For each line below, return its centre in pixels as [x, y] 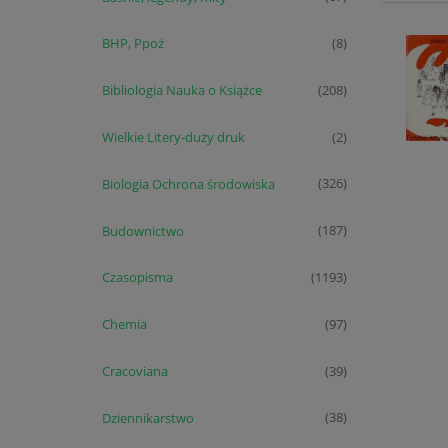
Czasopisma [137, 277]
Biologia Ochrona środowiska [188, 183]
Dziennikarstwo [147, 417]
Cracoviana [134, 370]
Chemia [124, 324]
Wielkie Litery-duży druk [173, 137]
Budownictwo [142, 230]
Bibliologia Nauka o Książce [181, 90]
